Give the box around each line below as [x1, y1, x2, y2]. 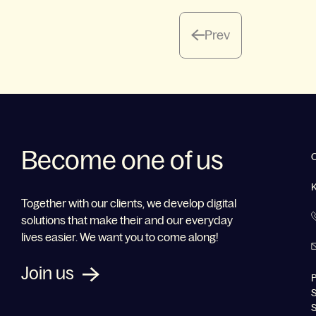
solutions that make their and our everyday [21, 213, 233, 226]
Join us [21, 264, 74, 284]
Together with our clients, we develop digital [21, 196, 236, 209]
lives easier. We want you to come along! [21, 230, 218, 243]
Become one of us [21, 146, 223, 176]
